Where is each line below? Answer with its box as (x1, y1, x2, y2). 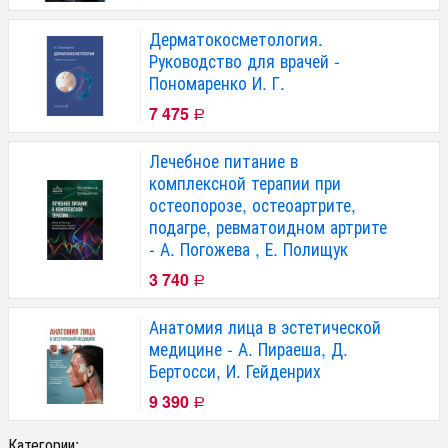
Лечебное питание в (149, 147, 298, 173)
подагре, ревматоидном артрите (149, 213, 387, 239)
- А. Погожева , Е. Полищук (149, 235, 348, 261)
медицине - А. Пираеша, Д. (149, 335, 348, 361)
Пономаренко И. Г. (149, 69, 285, 95)
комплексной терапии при (149, 169, 341, 195)
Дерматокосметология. (149, 25, 323, 51)
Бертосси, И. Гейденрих (149, 357, 321, 383)
